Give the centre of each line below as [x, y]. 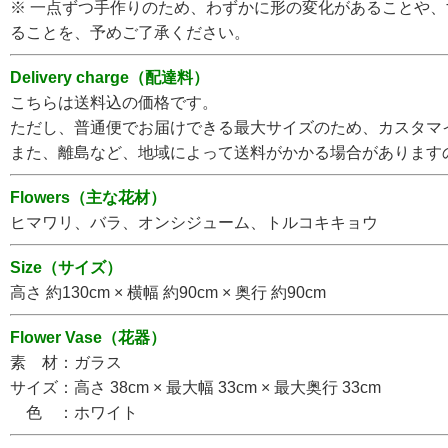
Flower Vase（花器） [88, 338]
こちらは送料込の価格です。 [114, 103]
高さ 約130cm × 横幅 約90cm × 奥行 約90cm [168, 293]
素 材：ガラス [66, 363]
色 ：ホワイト [74, 413]
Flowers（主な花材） [88, 198]
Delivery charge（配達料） [109, 78]
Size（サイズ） [66, 268]
